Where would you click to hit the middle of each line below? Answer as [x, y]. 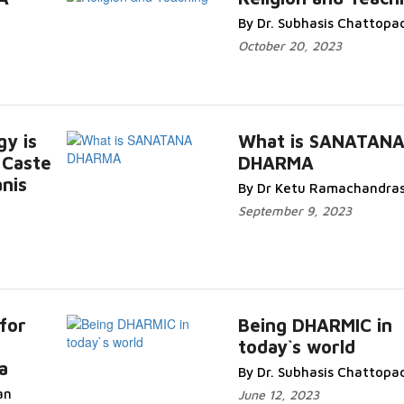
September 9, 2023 [294, 211]
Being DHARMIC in [315, 325]
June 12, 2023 [278, 395]
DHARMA [275, 163]
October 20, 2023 [289, 46]
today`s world [296, 347]
